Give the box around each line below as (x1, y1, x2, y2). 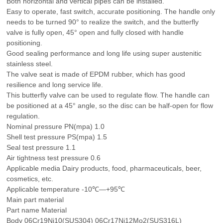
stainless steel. (6, 60, 53, 68)
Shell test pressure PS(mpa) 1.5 (6, 133, 108, 141)
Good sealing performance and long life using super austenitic (6, 49, 202, 57)
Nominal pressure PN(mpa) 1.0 (6, 122, 105, 130)
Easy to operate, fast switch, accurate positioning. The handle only (6, 7, 216, 15)
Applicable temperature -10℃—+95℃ (6, 185, 125, 193)
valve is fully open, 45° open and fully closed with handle (6, 28, 184, 36)
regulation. (6, 112, 40, 120)
